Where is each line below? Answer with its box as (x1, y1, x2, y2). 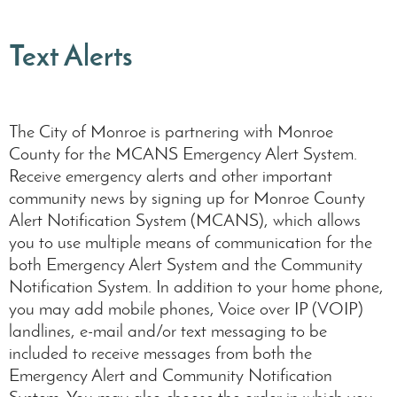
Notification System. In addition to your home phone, (9, 275, 384, 297)
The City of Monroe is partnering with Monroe (9, 120, 333, 142)
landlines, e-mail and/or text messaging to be (9, 319, 327, 341)
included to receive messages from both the (9, 341, 312, 363)
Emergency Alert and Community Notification (9, 363, 332, 385)
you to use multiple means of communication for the (9, 230, 372, 253)
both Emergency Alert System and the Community (9, 253, 362, 275)
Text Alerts (9, 37, 133, 74)
